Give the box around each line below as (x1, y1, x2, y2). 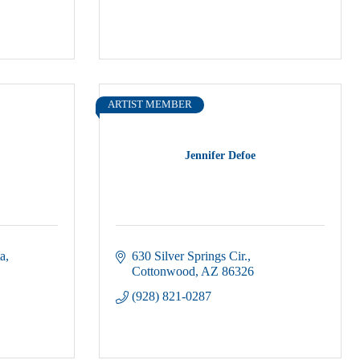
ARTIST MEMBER (108, 99, 192, 110)
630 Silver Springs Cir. (132, 249, 247, 263)
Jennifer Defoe (185, 149, 256, 162)
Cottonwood (132, 264, 195, 278)
